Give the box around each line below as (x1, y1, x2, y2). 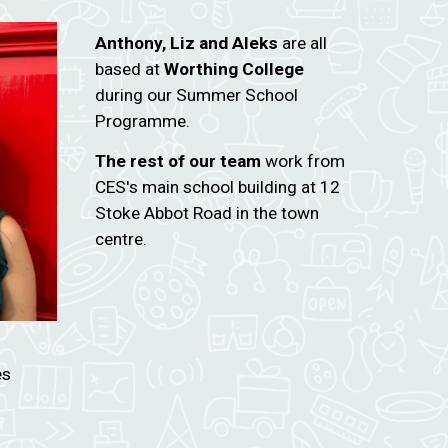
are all (281, 33, 327, 53)
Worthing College (163, 59, 304, 79)
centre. (94, 229, 147, 249)
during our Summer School (94, 85, 298, 105)
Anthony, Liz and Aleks (94, 33, 282, 53)
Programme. (94, 111, 194, 131)
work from (260, 151, 345, 171)
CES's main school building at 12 (94, 177, 340, 197)
